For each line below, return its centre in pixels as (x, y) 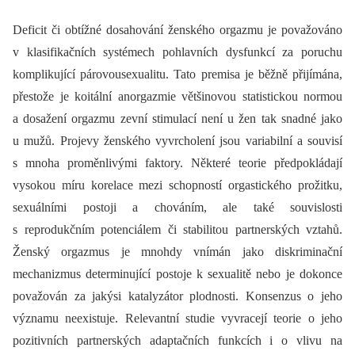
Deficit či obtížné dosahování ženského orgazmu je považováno (177, 30)
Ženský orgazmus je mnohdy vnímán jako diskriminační (177, 252)
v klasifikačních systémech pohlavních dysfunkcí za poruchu (177, 52)
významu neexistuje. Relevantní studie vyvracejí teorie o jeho (177, 319)
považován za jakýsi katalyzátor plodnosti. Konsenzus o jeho (177, 296)
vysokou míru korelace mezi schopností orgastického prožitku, (177, 185)
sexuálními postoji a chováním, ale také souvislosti (177, 208)
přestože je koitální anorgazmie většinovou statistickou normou (177, 97)
